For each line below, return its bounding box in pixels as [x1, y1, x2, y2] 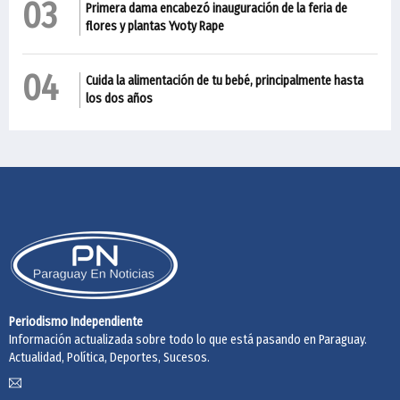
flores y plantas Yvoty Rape [85, 19, 224, 34]
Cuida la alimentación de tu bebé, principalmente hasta [85, 73, 363, 88]
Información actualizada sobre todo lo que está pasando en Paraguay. [9, 332, 367, 347]
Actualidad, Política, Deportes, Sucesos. [9, 350, 210, 365]
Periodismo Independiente [9, 314, 143, 329]
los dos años [85, 91, 153, 106]
